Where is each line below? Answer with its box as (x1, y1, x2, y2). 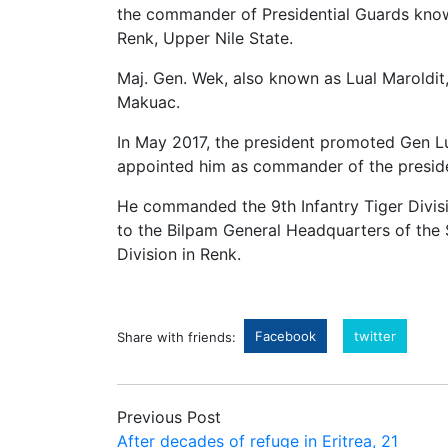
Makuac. (117, 91, 180, 112)
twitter (354, 327, 396, 344)
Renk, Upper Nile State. (117, 27, 293, 48)
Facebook (255, 327, 316, 344)
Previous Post (117, 406, 221, 427)
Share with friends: (117, 328, 236, 345)
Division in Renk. (117, 243, 241, 264)
